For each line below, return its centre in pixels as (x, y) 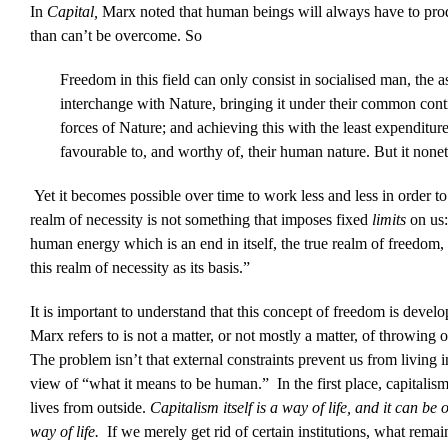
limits (390, 220)
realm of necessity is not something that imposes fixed (200, 220)
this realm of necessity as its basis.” (139, 268)
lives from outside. (89, 408)
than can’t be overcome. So (115, 36)
